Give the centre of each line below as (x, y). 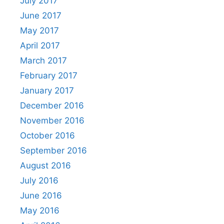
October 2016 (47, 135)
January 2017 (47, 90)
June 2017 (41, 15)
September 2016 (53, 150)
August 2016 (45, 165)
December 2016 (52, 105)
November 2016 (52, 120)
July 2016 (39, 180)
